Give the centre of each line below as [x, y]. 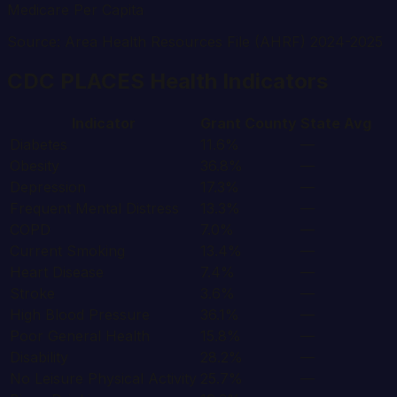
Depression [48, 187]
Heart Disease [57, 272]
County [269, 124]
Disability [39, 358]
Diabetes [39, 145]
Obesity [35, 166]
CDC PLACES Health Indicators [167, 82]
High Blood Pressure [80, 315]
